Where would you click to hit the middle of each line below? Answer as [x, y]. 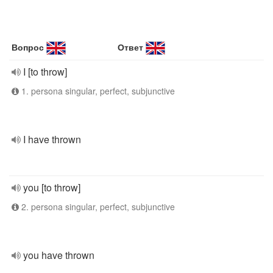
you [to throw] [52, 187]
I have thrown [52, 139]
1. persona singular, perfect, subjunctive [97, 91]
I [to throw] [45, 72]
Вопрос [28, 47]
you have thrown [59, 255]
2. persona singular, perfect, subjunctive [97, 207]
